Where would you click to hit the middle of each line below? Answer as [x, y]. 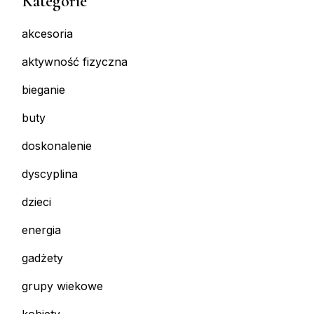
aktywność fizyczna [75, 62]
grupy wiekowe [62, 286]
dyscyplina [50, 174]
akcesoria [47, 34]
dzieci [36, 202]
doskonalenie [57, 146]
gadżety [42, 258]
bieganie [43, 90]
